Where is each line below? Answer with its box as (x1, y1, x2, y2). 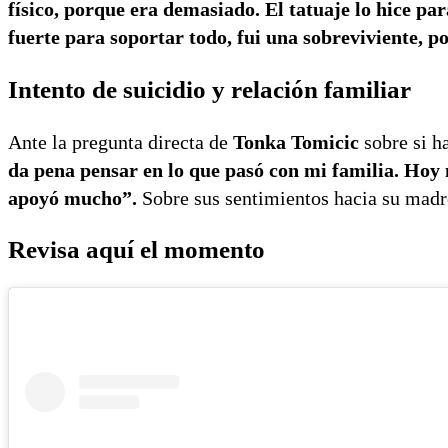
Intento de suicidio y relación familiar (8, 75, 411, 103)
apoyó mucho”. (8, 186, 137, 209)
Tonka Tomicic (233, 130, 359, 153)
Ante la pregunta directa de (8, 130, 233, 153)
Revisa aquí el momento (8, 236, 265, 264)
